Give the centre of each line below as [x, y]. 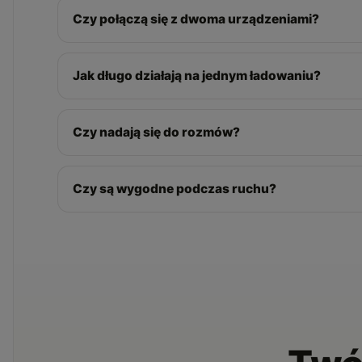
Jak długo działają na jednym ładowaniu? [196, 75]
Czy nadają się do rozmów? [156, 132]
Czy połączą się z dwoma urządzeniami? [196, 19]
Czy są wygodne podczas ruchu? [174, 188]
